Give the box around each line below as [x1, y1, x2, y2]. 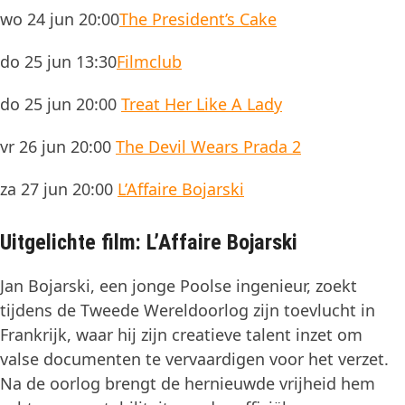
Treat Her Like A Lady [121, 92, 282, 115]
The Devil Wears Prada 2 [116, 135, 301, 157]
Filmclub [117, 50, 182, 72]
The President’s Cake [119, 7, 277, 30]
